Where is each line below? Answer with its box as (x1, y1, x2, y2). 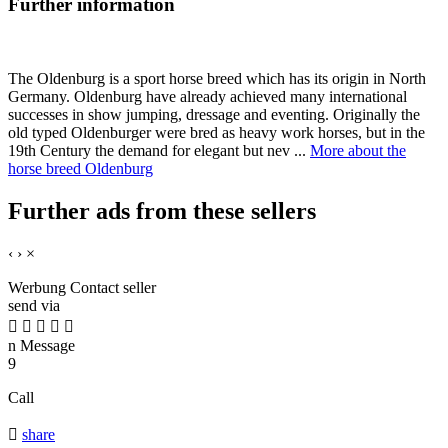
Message (16, 337, 75, 355)
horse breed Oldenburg (8, 160, 153, 178)
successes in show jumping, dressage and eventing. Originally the (8, 106, 420, 124)
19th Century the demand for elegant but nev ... (8, 142, 310, 160)
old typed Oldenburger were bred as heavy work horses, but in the (8, 124, 425, 142)
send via (8, 297, 60, 315)
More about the (310, 142, 406, 160)
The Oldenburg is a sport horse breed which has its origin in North (8, 70, 426, 88)
